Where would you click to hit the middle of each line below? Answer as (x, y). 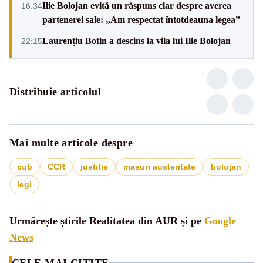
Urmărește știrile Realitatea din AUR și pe (107, 220)
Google (220, 220)
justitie (94, 166)
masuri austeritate (159, 166)
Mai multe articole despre (71, 142)
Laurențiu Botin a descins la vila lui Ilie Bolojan (136, 41)
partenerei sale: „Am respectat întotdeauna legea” (141, 19)
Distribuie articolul (55, 91)
